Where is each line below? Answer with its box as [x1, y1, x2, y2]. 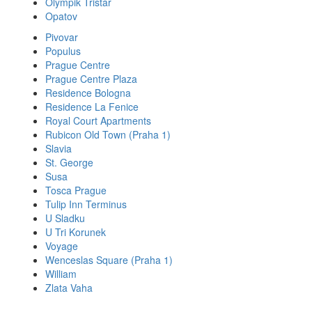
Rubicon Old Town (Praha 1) [45, 127, 171, 141]
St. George [45, 155, 93, 169]
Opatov [45, 9, 77, 23]
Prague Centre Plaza [45, 72, 137, 86]
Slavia [45, 141, 72, 155]
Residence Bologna [45, 86, 131, 100]
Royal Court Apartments [45, 114, 151, 127]
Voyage [45, 239, 78, 253]
